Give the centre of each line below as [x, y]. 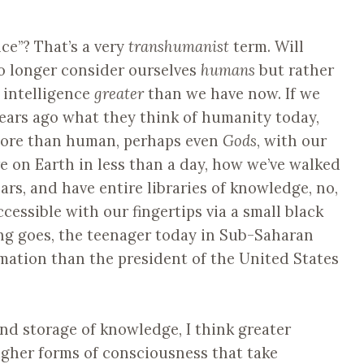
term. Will [266, 46]
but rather [297, 69]
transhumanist [179, 46]
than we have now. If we [232, 93]
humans [230, 69]
